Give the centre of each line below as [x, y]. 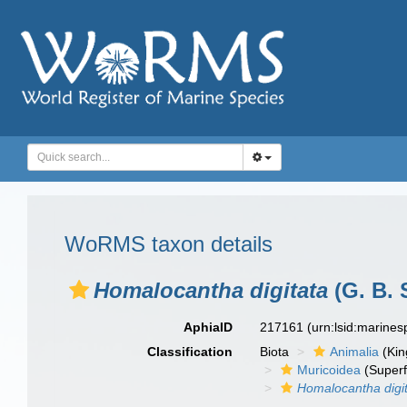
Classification [190, 352]
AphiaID [208, 327]
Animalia [355, 352]
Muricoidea [329, 370]
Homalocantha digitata [211, 290]
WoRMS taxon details [169, 244]
